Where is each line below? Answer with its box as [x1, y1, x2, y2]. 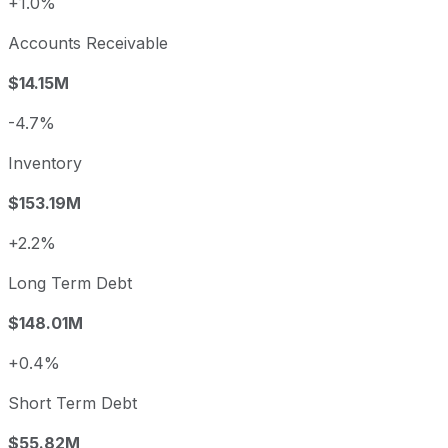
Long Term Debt [8, 273, 132, 294]
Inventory [8, 153, 82, 174]
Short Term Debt [8, 393, 137, 414]
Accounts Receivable [8, 33, 168, 54]
